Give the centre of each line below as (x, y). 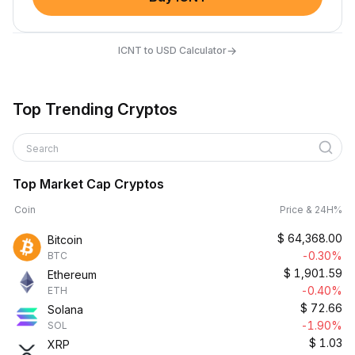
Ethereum (72, 275)
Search (44, 149)
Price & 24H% (311, 210)
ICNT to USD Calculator (172, 50)
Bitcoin (65, 240)
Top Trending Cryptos (95, 109)
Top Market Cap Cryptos (88, 184)
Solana (65, 309)
